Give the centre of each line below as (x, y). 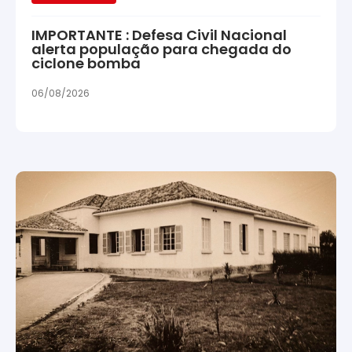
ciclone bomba (86, 64)
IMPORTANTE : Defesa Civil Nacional (159, 35)
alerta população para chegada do (161, 49)
